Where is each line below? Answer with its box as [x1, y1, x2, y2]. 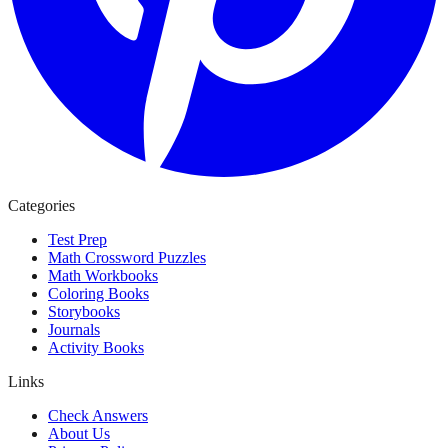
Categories [8, 197, 75, 214]
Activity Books [48, 339, 144, 356]
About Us [48, 425, 110, 442]
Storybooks [48, 303, 120, 320]
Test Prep [48, 231, 107, 248]
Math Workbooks [48, 267, 158, 284]
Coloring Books [48, 285, 149, 302]
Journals [48, 321, 100, 338]
